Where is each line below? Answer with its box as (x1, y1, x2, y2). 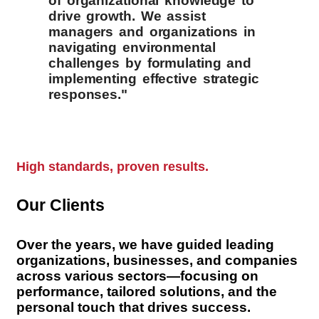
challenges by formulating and (48, 55, 252, 70)
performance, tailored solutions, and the (16, 283, 277, 299)
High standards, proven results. (16, 159, 209, 174)
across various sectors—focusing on (16, 268, 258, 283)
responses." (48, 86, 127, 102)
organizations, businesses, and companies (16, 252, 298, 268)
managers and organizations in (48, 23, 256, 39)
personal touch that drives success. (16, 299, 251, 315)
